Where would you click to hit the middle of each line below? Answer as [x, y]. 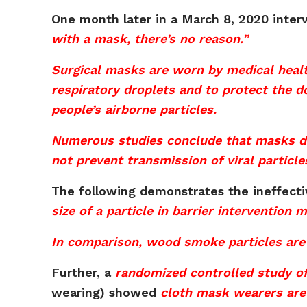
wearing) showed [106, 292]
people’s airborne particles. [134, 109]
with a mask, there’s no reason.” [150, 39]
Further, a [84, 272]
